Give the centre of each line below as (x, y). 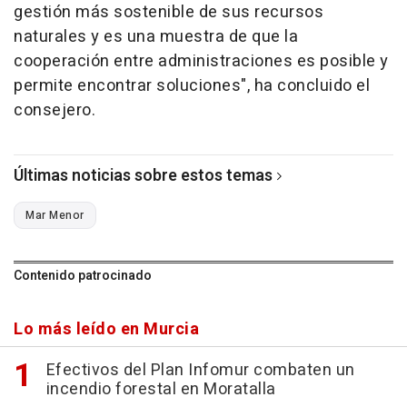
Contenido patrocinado (83, 275)
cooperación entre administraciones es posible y (201, 61)
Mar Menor (55, 215)
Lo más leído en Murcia (106, 329)
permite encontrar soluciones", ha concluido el (192, 85)
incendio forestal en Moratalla (161, 389)
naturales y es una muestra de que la (156, 36)
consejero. (55, 110)
